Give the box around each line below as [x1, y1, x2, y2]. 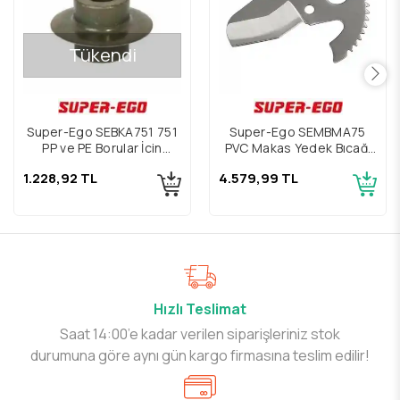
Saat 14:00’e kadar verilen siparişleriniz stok [60, 323, 340, 344]
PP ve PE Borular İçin [42, 139, 162, 157]
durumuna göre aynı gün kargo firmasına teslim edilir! [30, 345, 370, 365]
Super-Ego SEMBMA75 [229, 123, 366, 141]
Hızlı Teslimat [154, 298, 246, 319]
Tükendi [68, 43, 137, 67]
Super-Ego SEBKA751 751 [27, 123, 178, 141]
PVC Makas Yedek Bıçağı [224, 139, 371, 157]
